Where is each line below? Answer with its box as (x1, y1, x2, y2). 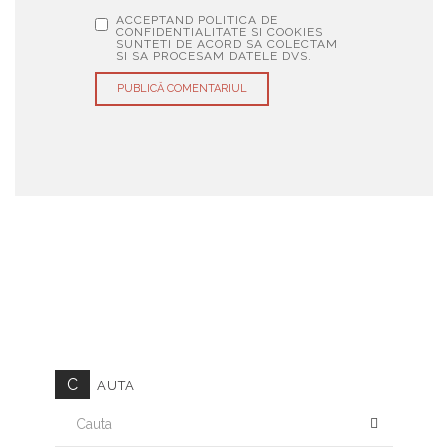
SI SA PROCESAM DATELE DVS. (116, 49, 312, 63)
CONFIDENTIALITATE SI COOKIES (116, 25, 323, 39)
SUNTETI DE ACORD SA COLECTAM (116, 37, 338, 51)
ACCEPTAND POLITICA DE (116, 13, 278, 27)
